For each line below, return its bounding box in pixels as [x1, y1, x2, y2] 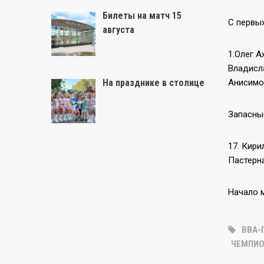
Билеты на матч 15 [103, 9, 181, 21]
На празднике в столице [103, 77, 204, 89]
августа [103, 24, 134, 35]
